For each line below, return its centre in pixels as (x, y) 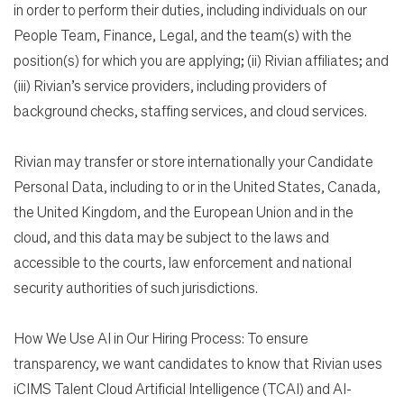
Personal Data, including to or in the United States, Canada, (197, 187)
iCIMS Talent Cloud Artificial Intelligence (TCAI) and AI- (183, 389)
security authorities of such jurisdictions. (137, 288)
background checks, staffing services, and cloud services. (190, 111)
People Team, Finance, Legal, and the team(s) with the (183, 35)
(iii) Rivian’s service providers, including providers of (170, 86)
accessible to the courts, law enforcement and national (183, 262)
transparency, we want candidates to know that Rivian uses (198, 363)
